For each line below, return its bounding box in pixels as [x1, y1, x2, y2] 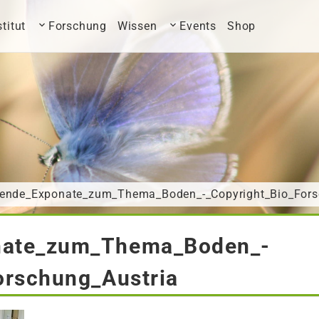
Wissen [117, 19, 157, 33]
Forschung [48, 19, 108, 33]
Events [179, 19, 217, 33]
